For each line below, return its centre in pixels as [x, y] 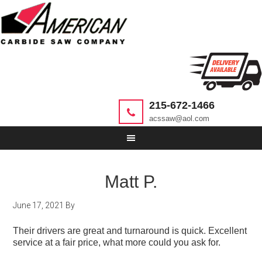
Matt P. [131, 182]
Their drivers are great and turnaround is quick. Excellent [130, 231]
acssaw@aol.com [179, 119]
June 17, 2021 [39, 205]
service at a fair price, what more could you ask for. [117, 242]
